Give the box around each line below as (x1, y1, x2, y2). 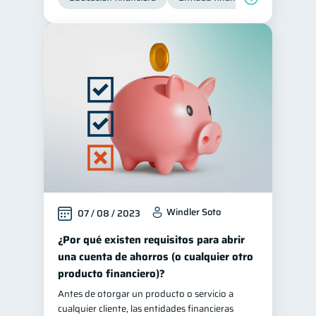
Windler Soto (166, 205, 221, 219)
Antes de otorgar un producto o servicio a (58, 286, 233, 301)
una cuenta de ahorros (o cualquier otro (58, 248, 253, 265)
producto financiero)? (58, 265, 165, 282)
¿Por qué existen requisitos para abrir (58, 231, 245, 248)
